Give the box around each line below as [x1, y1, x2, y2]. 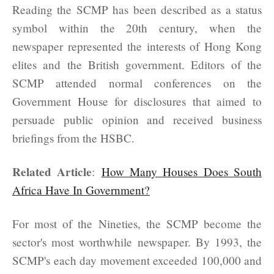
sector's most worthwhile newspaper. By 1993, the [12, 234, 262, 250]
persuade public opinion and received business [12, 111, 262, 127]
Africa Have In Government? [12, 182, 150, 198]
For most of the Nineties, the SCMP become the [12, 215, 262, 231]
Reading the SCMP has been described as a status [12, 1, 262, 17]
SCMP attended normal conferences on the [12, 75, 262, 91]
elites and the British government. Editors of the [12, 56, 262, 72]
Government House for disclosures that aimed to [12, 93, 262, 109]
